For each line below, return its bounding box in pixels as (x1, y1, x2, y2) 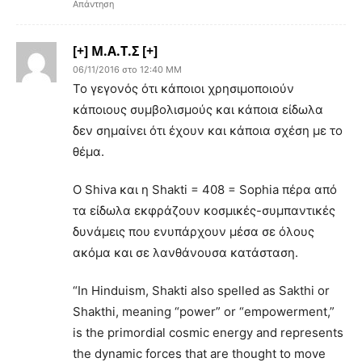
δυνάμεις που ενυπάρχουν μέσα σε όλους (73, 223, 314, 239)
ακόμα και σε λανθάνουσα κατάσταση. (73, 244, 298, 260)
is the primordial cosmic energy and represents (73, 324, 343, 340)
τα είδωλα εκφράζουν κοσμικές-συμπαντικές (73, 202, 335, 218)
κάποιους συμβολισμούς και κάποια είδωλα (73, 101, 323, 117)
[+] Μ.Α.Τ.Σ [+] (73, 41, 158, 60)
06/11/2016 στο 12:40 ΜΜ (73, 63, 182, 75)
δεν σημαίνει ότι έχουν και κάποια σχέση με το (73, 122, 343, 138)
